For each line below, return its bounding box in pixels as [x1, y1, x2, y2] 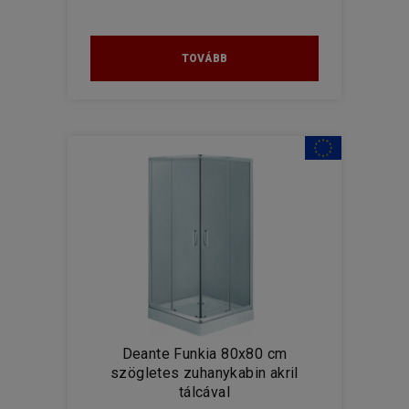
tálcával [178, 383, 231, 401]
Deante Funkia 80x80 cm [121, 345, 288, 362]
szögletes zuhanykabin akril [110, 364, 299, 382]
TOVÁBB [182, 52, 227, 65]
